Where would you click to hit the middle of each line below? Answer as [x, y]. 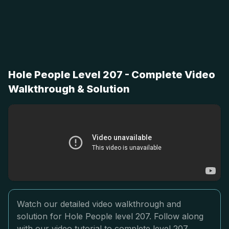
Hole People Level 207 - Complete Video [112, 75]
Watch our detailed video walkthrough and [99, 204]
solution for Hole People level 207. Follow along [110, 216]
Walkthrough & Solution [69, 89]
